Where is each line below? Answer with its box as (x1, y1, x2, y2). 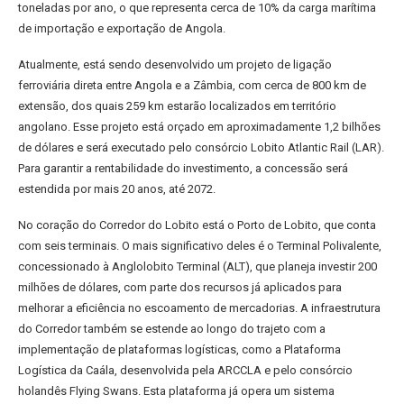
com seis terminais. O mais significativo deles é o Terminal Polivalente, (18, 239, 381, 252)
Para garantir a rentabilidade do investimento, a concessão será (18, 161, 348, 175)
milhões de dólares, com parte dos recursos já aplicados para (18, 280, 342, 294)
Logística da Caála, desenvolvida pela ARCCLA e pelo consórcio (18, 363, 353, 377)
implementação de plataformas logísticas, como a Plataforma (18, 343, 341, 356)
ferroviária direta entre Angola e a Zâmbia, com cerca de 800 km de (18, 78, 366, 92)
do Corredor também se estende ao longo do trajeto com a (18, 322, 326, 335)
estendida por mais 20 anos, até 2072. (18, 182, 216, 196)
